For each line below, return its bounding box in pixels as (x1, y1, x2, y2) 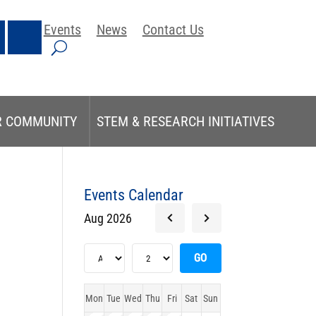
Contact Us (142, 20, 204, 38)
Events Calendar (84, 186, 184, 204)
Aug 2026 (84, 210, 133, 226)
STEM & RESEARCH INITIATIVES (96, 113, 274, 130)
